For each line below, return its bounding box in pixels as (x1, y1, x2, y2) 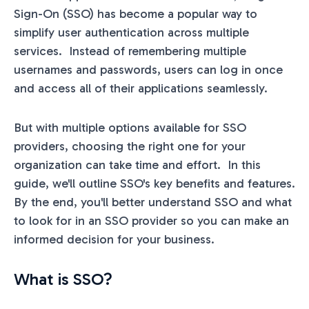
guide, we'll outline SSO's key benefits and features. (14, 175, 295, 191)
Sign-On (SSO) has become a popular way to (14, 6, 257, 21)
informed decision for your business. (14, 231, 215, 247)
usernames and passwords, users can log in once (14, 61, 283, 77)
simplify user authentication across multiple (14, 24, 249, 40)
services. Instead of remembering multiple (14, 43, 246, 59)
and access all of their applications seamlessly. (14, 80, 275, 96)
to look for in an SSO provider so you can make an (14, 212, 289, 228)
